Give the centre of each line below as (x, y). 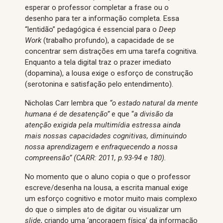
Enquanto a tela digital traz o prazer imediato (98, 62)
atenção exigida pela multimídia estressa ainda (103, 125)
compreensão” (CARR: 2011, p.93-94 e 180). (96, 158)
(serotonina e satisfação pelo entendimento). (99, 84)
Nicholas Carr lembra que (67, 103)
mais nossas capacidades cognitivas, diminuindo (106, 136)
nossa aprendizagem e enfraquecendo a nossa (101, 147)
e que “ (123, 114)
